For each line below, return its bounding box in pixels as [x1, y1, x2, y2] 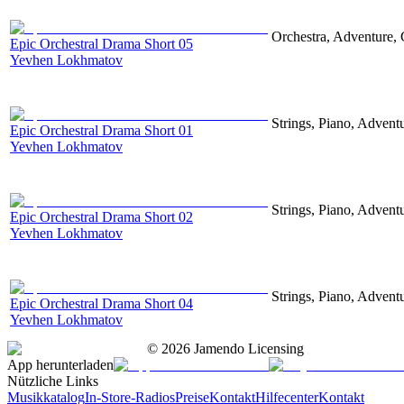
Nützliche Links [7, 372, 98, 389]
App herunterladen [7, 356, 114, 372]
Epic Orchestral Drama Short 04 [10, 295, 193, 311]
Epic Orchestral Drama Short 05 [10, 35, 193, 51]
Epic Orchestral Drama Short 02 [10, 208, 193, 225]
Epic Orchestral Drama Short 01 [10, 122, 193, 138]
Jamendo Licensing [190, 340, 304, 356]
